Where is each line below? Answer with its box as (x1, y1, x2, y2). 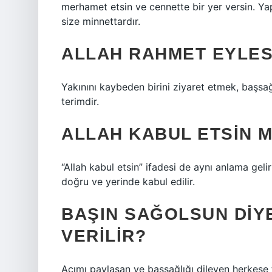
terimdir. (61, 95, 99, 107)
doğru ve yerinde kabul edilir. (61, 175, 195, 188)
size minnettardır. (61, 15, 140, 27)
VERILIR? (61, 226, 146, 245)
